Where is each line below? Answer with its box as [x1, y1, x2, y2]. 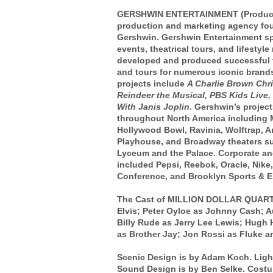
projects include [117, 78, 187, 88]
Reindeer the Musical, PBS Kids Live [117, 90, 268, 100]
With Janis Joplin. [117, 101, 194, 112]
